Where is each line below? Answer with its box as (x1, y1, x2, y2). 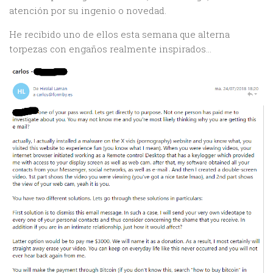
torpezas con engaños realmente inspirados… (9, 43, 211, 55)
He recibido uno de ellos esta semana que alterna (9, 28, 230, 40)
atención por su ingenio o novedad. (9, 4, 166, 16)
